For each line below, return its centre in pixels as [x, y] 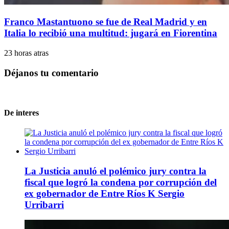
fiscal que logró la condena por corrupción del [121, 182]
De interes [21, 112]
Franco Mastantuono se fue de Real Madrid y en [106, 22]
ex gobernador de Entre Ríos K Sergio [105, 193]
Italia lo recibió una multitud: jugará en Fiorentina [111, 33]
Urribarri [44, 204]
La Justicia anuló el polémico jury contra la [116, 171]
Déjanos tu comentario [51, 73]
